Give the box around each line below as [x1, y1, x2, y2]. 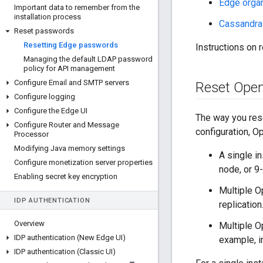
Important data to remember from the [14, 3, 140, 12]
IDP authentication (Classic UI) [14, 247, 116, 256]
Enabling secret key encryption [14, 172, 117, 181]
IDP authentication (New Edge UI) [14, 233, 126, 242]
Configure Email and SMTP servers [14, 78, 129, 87]
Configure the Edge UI [14, 106, 87, 115]
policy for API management [23, 64, 115, 73]
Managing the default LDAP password [23, 55, 153, 63]
